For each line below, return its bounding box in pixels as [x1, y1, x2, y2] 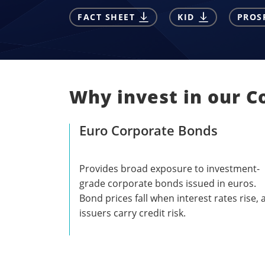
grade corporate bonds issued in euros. [79, 176, 256, 190]
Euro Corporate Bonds [79, 121, 218, 139]
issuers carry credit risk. [79, 206, 186, 219]
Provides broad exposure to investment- [79, 161, 260, 175]
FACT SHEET [77, 11, 135, 23]
